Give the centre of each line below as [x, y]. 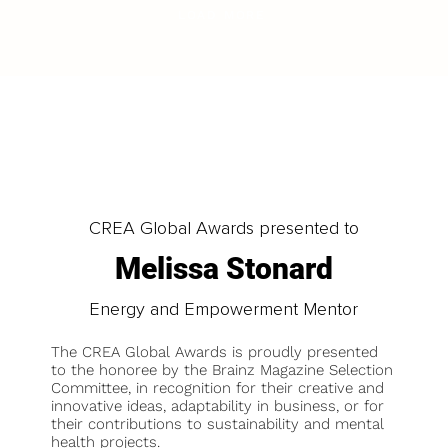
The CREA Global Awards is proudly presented [215, 352]
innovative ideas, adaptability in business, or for [218, 406]
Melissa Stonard [223, 268]
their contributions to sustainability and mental [218, 424]
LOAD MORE [222, 14]
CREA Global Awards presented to [223, 227]
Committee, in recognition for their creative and [218, 388]
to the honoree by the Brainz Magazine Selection [222, 370]
